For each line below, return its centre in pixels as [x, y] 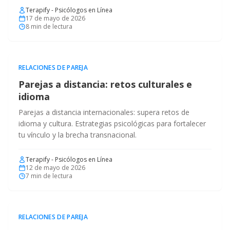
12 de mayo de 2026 [55, 168]
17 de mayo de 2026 [55, 18]
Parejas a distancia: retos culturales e [105, 84]
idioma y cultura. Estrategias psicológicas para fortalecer [112, 123]
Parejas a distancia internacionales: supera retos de [104, 112]
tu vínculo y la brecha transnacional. [78, 135]
